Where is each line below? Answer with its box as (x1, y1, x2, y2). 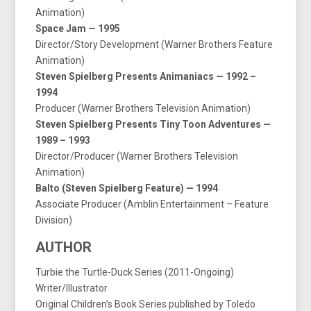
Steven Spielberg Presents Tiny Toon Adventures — (35, 118, 271, 130)
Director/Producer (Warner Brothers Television (35, 150, 239, 162)
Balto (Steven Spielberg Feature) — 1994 (35, 182, 219, 194)
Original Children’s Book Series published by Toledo (35, 298, 256, 310)
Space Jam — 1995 (35, 22, 121, 34)
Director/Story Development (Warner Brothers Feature (35, 38, 274, 50)
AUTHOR (35, 238, 92, 255)
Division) (35, 214, 73, 226)
